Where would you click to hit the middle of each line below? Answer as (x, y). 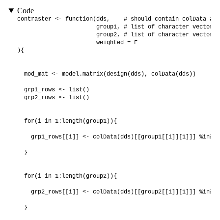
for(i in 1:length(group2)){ (67, 177)
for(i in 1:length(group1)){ (67, 122)
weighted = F (77, 43)
